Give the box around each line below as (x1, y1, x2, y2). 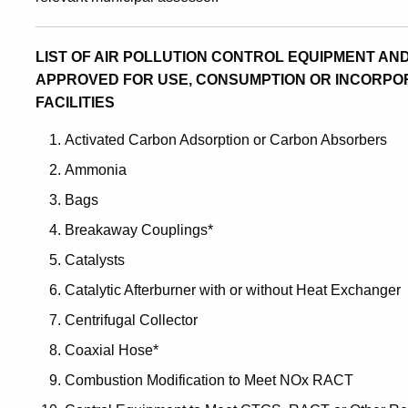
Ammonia (65, 161, 127, 178)
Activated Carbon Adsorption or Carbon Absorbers (65, 131, 387, 148)
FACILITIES (36, 94, 115, 110)
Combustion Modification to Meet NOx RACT (65, 372, 353, 388)
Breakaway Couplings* (65, 221, 213, 238)
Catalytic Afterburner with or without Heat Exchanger (65, 281, 401, 298)
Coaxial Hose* (65, 342, 158, 358)
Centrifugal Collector (65, 311, 198, 328)
